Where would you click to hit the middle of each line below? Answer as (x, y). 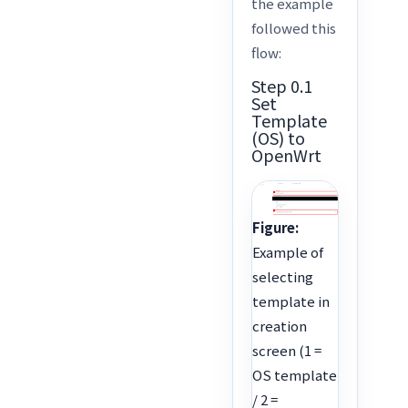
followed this (294, 28)
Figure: (276, 227)
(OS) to (279, 138)
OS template (295, 374)
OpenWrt (287, 155)
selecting (283, 276)
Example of (288, 251)
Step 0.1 (282, 86)
